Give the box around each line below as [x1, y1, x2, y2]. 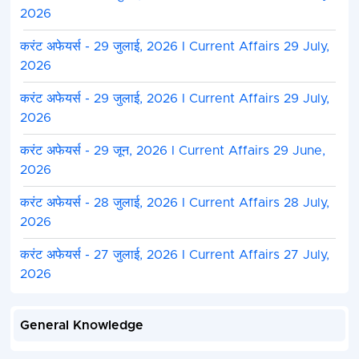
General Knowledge [19, 319, 143, 333]
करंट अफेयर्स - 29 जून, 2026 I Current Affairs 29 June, [19, 144, 325, 158]
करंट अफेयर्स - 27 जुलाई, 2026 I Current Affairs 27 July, [19, 248, 329, 262]
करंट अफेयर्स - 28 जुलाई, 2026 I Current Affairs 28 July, [19, 196, 329, 210]
